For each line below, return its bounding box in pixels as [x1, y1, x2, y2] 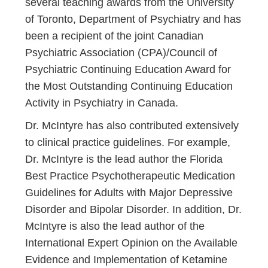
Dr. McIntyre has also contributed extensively [25, 120, 239, 132]
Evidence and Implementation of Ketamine [25, 254, 228, 266]
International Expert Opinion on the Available [25, 237, 238, 249]
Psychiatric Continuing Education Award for [25, 63, 232, 75]
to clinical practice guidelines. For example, [25, 136, 231, 148]
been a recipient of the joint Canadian [25, 30, 204, 42]
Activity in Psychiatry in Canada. [25, 97, 179, 109]
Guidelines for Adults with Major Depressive [25, 187, 233, 199]
